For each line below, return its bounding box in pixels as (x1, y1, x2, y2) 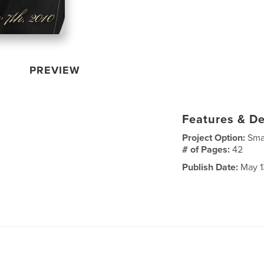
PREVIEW (29, 63, 81, 77)
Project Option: (182, 131, 248, 144)
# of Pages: (182, 143, 233, 156)
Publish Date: (182, 161, 239, 173)
